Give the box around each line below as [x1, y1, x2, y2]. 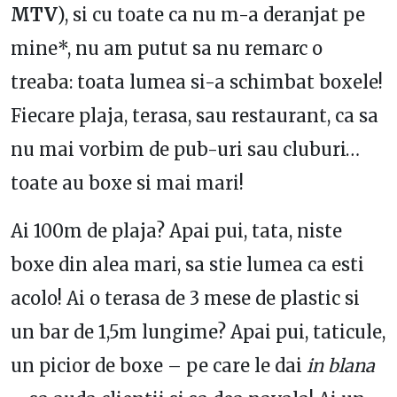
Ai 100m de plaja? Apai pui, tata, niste [11, 220, 342, 243]
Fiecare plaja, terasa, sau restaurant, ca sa [11, 105, 378, 128]
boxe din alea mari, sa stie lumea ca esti [11, 253, 364, 276]
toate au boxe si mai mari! [11, 172, 244, 195]
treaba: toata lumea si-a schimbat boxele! [11, 71, 383, 94]
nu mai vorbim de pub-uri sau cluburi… [11, 138, 360, 161]
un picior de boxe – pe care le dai [11, 354, 302, 378]
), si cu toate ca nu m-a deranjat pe [58, 4, 365, 27]
